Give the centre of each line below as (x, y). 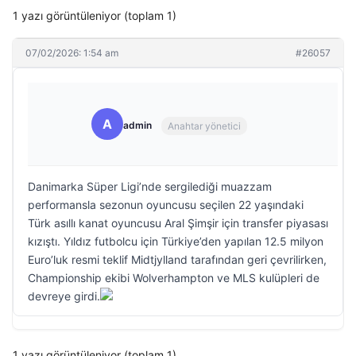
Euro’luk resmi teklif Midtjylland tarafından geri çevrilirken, (177, 259)
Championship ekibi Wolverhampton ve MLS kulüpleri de (174, 278)
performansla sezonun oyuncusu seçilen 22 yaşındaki (166, 205)
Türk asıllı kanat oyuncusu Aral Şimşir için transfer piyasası (178, 223)
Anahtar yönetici (204, 126)
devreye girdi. (64, 296)
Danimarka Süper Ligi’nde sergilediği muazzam (150, 186)
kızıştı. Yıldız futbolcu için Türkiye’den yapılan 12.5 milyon (176, 241)
